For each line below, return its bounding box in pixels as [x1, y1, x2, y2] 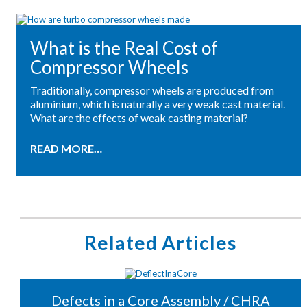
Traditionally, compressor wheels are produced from [29, 84, 274, 97]
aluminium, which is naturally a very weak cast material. [29, 97, 285, 111]
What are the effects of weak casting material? [29, 111, 248, 125]
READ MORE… [29, 142, 102, 156]
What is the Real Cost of [29, 37, 218, 60]
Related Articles [84, 231, 236, 255]
